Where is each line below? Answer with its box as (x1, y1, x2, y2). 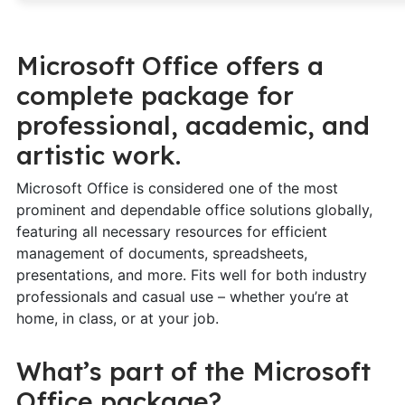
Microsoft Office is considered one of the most (15, 178, 338, 197)
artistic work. (15, 138, 181, 171)
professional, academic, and (15, 108, 370, 141)
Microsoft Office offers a (15, 49, 324, 81)
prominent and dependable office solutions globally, (15, 200, 372, 219)
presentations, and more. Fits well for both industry (15, 265, 367, 284)
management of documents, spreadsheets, (15, 243, 307, 262)
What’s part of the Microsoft (15, 354, 371, 387)
